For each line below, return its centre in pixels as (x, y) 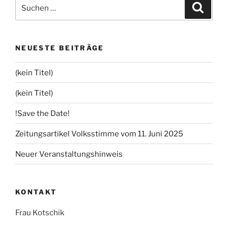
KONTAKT (36, 192)
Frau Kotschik (40, 212)
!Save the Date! (42, 113)
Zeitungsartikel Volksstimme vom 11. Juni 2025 (99, 134)
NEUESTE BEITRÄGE (60, 48)
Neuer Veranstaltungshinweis (69, 154)
